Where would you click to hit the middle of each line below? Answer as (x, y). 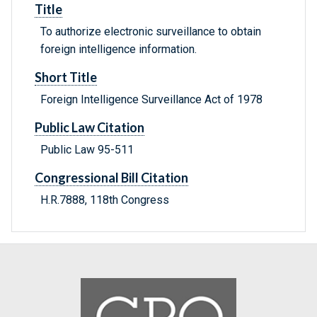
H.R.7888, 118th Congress (105, 200)
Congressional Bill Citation (111, 178)
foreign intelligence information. (119, 50)
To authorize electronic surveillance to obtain (151, 32)
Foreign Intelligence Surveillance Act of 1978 (151, 100)
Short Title (66, 77)
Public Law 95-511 (87, 150)
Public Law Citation (90, 128)
